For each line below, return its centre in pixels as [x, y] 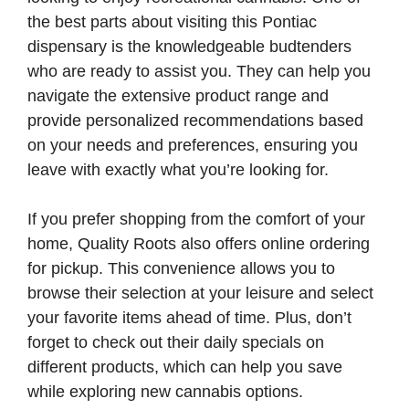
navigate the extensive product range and [178, 96]
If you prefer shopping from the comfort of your [196, 220]
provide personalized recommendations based [195, 121]
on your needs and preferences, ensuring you [193, 146]
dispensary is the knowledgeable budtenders [189, 47]
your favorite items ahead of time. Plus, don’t [189, 318]
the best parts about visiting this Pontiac [172, 22]
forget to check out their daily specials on [176, 343]
